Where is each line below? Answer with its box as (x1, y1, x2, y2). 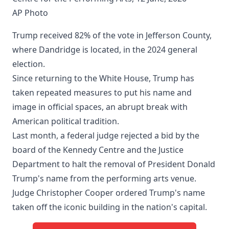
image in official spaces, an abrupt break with (12, 101, 188, 112)
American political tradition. (12, 115, 119, 127)
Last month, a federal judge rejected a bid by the (12, 129, 199, 141)
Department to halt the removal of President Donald (12, 158, 215, 170)
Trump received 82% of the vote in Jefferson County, (12, 29, 212, 41)
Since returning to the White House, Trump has (12, 72, 194, 84)
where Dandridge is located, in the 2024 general (12, 43, 197, 55)
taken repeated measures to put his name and (12, 86, 192, 98)
